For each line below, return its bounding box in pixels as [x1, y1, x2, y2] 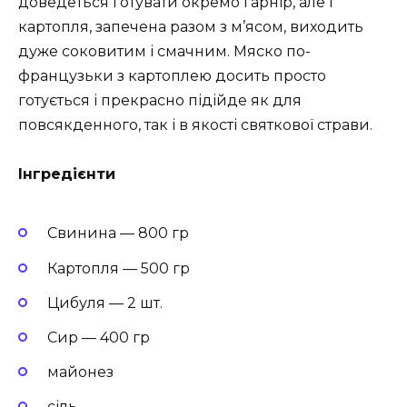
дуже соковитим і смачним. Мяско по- [18, 42, 311, 60]
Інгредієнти [18, 164, 115, 183]
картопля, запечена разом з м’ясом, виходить [18, 17, 363, 35]
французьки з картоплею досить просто [18, 66, 326, 84]
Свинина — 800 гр [47, 224, 189, 243]
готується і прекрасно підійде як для [18, 91, 302, 109]
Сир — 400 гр [47, 328, 150, 346]
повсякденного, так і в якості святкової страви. [18, 115, 372, 134]
